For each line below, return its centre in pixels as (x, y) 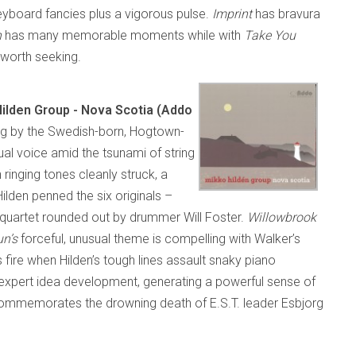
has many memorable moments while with (124, 35)
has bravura (288, 14)
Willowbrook (282, 217)
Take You (270, 35)
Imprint (234, 14)
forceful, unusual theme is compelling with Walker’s (161, 239)
